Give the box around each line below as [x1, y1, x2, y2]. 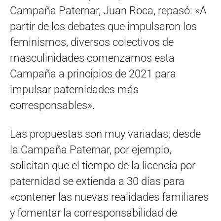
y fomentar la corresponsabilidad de [10, 206, 177, 219]
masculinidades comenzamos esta [10, 51, 175, 64]
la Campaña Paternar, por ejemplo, [10, 143, 171, 156]
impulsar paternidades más [10, 83, 139, 96]
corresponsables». [10, 99, 95, 111]
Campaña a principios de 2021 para [10, 67, 176, 80]
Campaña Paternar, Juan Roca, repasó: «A [10, 4, 207, 17]
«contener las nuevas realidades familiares [10, 190, 209, 203]
